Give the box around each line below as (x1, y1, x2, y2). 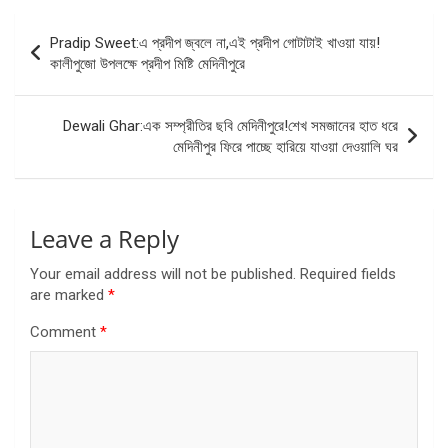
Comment (30, 322, 100, 341)
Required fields (300, 264, 396, 283)
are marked (30, 285, 108, 304)
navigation (14, 42, 135, 77)
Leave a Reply (30, 221, 179, 255)
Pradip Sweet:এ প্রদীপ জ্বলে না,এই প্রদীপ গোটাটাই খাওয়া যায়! (50, 33, 380, 52)
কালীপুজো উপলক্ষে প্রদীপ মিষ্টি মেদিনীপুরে (50, 54, 245, 73)
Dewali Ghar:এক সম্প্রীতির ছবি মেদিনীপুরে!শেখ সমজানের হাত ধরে (63, 116, 398, 135)
